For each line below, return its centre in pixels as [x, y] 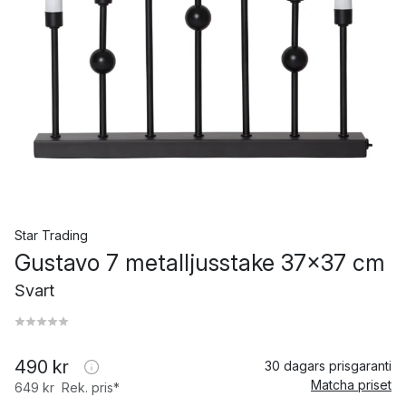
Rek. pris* [91, 387]
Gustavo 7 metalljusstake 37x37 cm [200, 263]
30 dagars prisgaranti [328, 366]
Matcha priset [351, 385]
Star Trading [51, 235]
